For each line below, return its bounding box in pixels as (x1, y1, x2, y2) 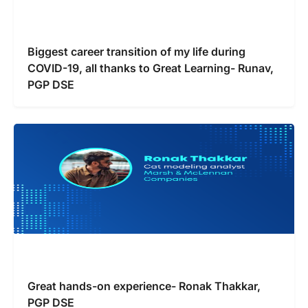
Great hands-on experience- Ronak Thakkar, (27, 278, 261, 293)
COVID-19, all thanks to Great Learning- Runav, (27, 60, 274, 75)
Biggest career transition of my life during (27, 44, 245, 58)
